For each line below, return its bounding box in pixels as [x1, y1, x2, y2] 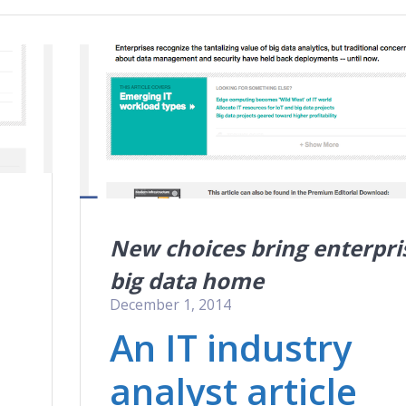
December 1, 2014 [109, 294, 231, 314]
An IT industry [109, 322, 352, 372]
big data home [109, 265, 264, 295]
